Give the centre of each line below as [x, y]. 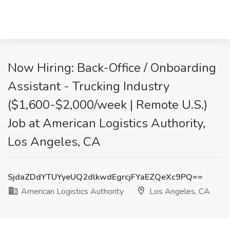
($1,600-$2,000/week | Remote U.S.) [108, 105]
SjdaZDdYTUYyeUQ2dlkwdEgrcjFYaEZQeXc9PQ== [105, 177]
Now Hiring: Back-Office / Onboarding [112, 68]
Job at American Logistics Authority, [107, 123]
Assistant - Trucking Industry [89, 86]
